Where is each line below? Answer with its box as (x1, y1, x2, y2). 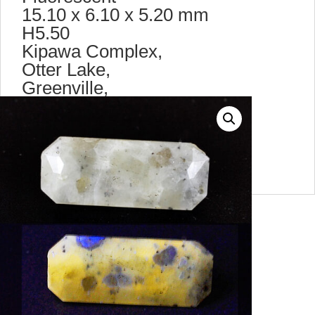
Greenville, (22, 77, 108, 98)
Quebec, (22, 96, 89, 117)
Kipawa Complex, (22, 41, 162, 62)
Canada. (22, 114, 89, 135)
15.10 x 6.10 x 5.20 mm (22, 4, 209, 25)
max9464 (22, 132, 96, 153)
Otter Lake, (22, 59, 110, 80)
